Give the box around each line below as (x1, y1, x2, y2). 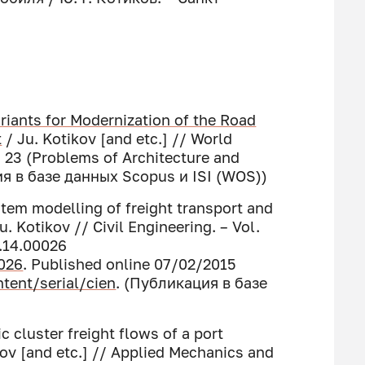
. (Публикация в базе (116, 274, 268, 292)
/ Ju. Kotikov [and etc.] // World (2, 130, 233, 148)
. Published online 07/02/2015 (23, 255, 236, 273)
